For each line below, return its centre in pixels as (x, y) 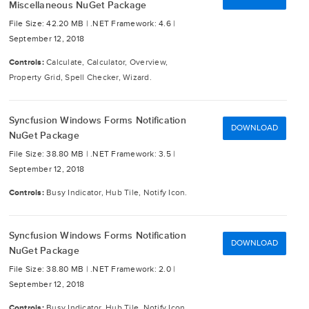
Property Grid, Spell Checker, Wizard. (80, 78)
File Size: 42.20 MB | (49, 24)
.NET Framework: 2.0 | (133, 269)
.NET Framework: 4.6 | (133, 24)
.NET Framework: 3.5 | (133, 154)
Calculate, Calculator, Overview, (107, 62)
